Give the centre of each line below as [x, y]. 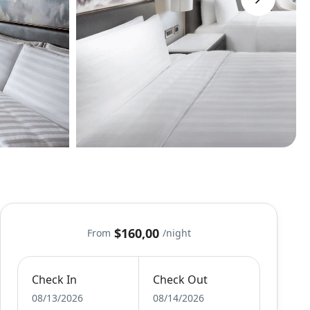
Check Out [180, 280]
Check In [55, 280]
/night [176, 233]
